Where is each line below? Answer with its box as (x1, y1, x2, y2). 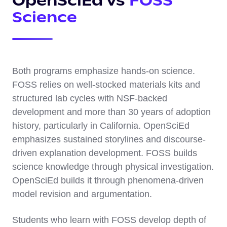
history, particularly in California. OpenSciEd (12, 121, 190, 131)
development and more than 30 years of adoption (12, 107, 211, 118)
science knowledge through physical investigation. (12, 162, 214, 172)
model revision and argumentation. (12, 189, 152, 200)
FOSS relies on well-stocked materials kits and (12, 80, 200, 90)
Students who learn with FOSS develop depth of (12, 215, 206, 225)
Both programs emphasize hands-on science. (12, 66, 195, 77)
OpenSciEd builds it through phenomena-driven (12, 175, 204, 186)
